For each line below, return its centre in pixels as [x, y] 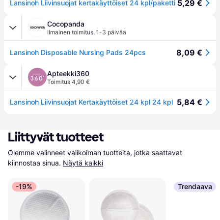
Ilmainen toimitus [70, 32]
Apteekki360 [68, 73]
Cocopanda [66, 24]
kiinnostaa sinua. [34, 163]
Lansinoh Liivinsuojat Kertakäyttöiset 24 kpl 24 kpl [91, 102]
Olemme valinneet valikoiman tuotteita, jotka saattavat [95, 152]
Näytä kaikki [83, 163]
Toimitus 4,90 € [69, 82]
